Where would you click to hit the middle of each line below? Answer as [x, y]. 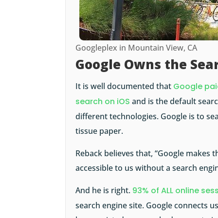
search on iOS [103, 102]
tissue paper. [100, 131]
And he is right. [104, 191]
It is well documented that [125, 86]
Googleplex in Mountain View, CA [136, 48]
